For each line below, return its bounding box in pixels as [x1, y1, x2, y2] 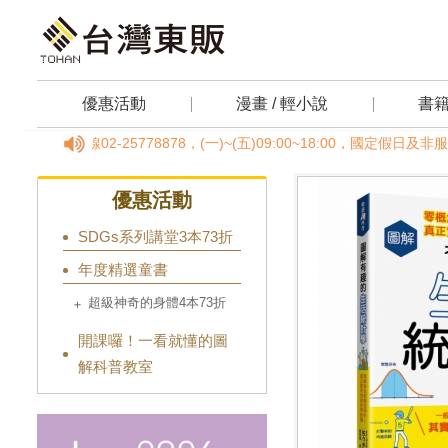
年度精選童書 [78, 261, 168, 278]
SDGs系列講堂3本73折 [78, 228, 233, 245]
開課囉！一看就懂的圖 [78, 332, 228, 349]
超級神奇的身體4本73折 [88, 295, 226, 310]
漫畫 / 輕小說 [236, 95, 328, 112]
